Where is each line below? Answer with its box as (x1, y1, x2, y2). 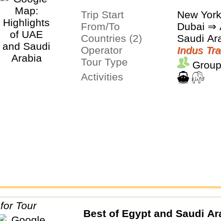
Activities (87, 71, 123, 83)
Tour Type (86, 56, 128, 68)
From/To (87, 21, 120, 33)
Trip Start (86, 9, 124, 21)
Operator (88, 44, 122, 56)
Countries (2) (88, 33, 142, 44)
